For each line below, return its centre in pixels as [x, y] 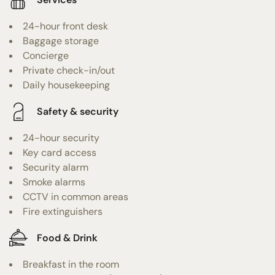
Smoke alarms [54, 182]
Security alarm [56, 167]
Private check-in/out [69, 70]
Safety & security [78, 112]
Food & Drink [67, 238]
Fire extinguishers [63, 211]
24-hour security [61, 137]
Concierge [46, 55]
